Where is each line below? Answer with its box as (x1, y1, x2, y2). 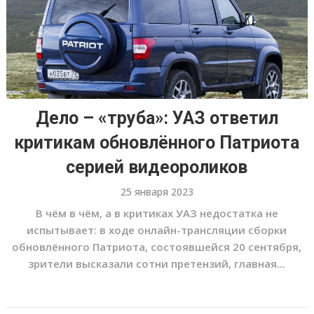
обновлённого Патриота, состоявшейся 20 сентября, (12, 240, 302, 254)
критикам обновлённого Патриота (14, 132, 300, 153)
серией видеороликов (66, 157, 248, 177)
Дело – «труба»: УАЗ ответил (35, 108, 278, 128)
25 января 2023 (120, 185, 193, 198)
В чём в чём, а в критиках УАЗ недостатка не (35, 206, 278, 220)
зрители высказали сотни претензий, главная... (28, 257, 286, 271)
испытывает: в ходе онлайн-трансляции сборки (27, 223, 287, 237)
